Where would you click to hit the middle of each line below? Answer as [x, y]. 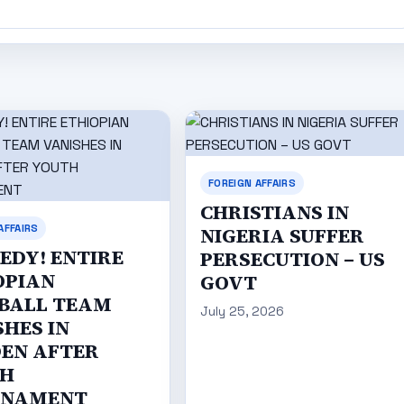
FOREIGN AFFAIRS [252, 183]
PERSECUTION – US [293, 259]
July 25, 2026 [243, 312]
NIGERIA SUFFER [283, 235]
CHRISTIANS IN [275, 212]
